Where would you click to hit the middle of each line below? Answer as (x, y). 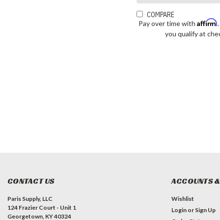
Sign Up (205, 210)
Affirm (207, 23)
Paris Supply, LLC (30, 199)
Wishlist (182, 199)
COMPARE (161, 15)
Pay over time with (168, 24)
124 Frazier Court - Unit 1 (42, 208)
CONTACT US (31, 181)
